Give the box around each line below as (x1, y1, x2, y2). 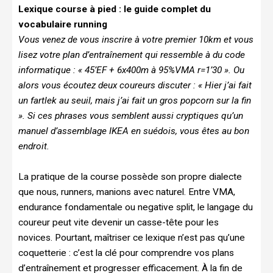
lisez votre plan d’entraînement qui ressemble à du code (18, 49, 245, 60)
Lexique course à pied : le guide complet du (18, 3, 211, 15)
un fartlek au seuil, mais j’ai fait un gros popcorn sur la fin (18, 94, 251, 106)
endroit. (18, 140, 49, 152)
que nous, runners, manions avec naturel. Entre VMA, (18, 186, 235, 197)
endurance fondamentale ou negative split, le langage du (18, 201, 253, 213)
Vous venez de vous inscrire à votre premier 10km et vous (18, 34, 253, 45)
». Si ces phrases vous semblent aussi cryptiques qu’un (18, 110, 243, 121)
